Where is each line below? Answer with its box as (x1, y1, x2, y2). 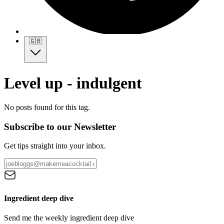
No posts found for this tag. (4, 102, 90, 111)
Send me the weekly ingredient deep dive (4, 213, 134, 222)
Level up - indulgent (4, 73, 142, 92)
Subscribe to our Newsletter (4, 121, 116, 132)
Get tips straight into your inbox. (4, 141, 106, 150)
